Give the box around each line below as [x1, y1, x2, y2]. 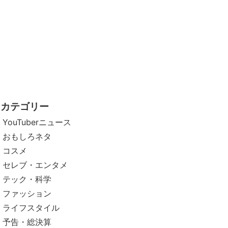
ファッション [3, 188, 52, 199]
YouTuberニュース [3, 117, 72, 128]
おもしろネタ [3, 131, 52, 142]
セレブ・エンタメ [3, 160, 68, 170]
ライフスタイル [3, 203, 60, 213]
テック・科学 [3, 174, 52, 185]
